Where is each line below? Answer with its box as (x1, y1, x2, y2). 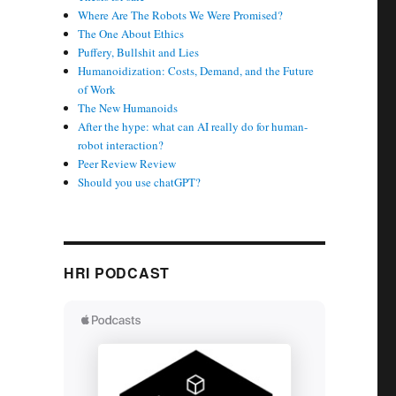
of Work (78, 81, 117, 98)
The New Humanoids (78, 100, 179, 117)
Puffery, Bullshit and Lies (78, 44, 200, 61)
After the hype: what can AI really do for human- (78, 118, 308, 135)
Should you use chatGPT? (78, 174, 202, 191)
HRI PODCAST (63, 263, 171, 284)
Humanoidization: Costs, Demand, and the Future (78, 63, 315, 80)
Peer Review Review (78, 156, 177, 172)
